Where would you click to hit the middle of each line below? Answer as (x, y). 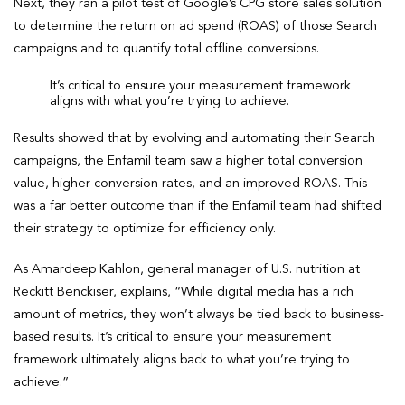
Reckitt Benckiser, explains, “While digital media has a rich (184, 292)
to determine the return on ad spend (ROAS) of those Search (195, 26)
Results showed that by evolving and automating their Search (194, 138)
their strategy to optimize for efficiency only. (145, 228)
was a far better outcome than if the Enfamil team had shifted (198, 206)
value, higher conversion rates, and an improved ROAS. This (190, 183)
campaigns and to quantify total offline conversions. (166, 48)
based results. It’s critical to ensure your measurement (172, 337)
